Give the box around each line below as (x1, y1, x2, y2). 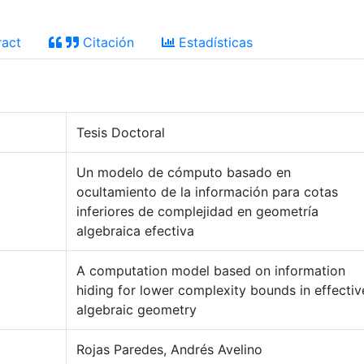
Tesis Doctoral (76, 124, 165, 141)
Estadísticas (175, 34, 253, 50)
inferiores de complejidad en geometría (76, 203, 318, 219)
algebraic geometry (76, 301, 197, 318)
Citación (79, 34, 134, 50)
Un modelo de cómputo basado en (76, 164, 291, 180)
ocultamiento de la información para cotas (76, 184, 338, 200)
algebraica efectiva (76, 223, 194, 239)
